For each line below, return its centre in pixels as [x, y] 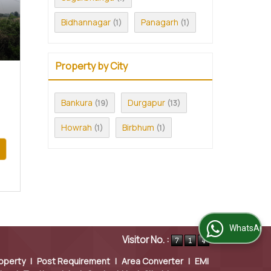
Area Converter [152, 261]
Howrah [77, 128]
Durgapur [146, 103]
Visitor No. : [147, 240]
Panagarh [160, 22]
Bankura [77, 103]
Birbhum [138, 128]
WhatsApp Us [223, 228]
